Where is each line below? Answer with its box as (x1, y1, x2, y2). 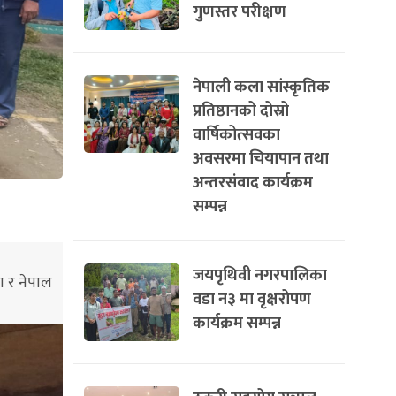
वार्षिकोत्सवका (193, 121, 280, 148)
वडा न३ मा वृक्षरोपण (193, 286, 311, 313)
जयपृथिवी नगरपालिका (193, 262, 327, 289)
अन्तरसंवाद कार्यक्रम (193, 169, 313, 196)
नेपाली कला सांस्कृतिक (193, 73, 330, 101)
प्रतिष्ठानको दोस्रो (193, 97, 289, 125)
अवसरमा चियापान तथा (193, 145, 329, 172)
